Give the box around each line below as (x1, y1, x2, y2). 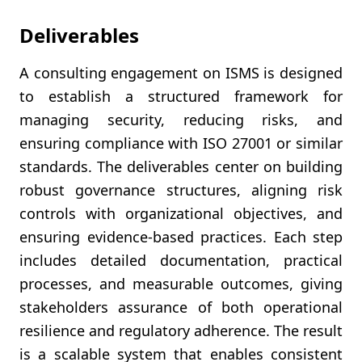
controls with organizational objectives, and (19, 204, 343, 223)
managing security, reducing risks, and (19, 110, 343, 129)
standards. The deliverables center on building (19, 157, 343, 176)
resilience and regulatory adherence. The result (19, 321, 343, 340)
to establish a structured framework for (19, 86, 343, 106)
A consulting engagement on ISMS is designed (19, 63, 343, 82)
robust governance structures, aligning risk (19, 180, 343, 200)
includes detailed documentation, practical (19, 250, 343, 270)
